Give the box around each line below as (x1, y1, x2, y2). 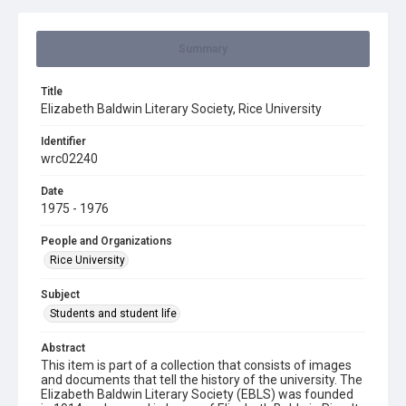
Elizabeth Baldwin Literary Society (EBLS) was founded (41, 387, 353, 401)
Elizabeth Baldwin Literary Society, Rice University (41, 101, 322, 116)
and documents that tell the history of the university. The (41, 372, 362, 387)
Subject (41, 288, 80, 301)
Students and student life (50, 307, 177, 320)
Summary (179, 43, 227, 55)
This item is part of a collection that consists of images (41, 358, 352, 372)
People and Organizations (41, 235, 172, 247)
